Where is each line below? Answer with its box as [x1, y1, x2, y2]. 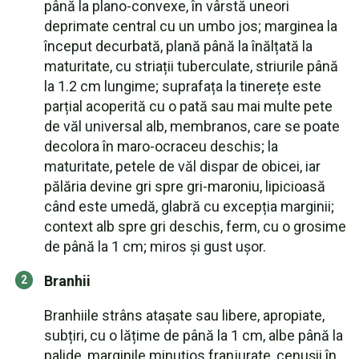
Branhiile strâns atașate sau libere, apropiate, [44, 307, 325, 324]
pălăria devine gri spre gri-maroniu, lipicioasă [44, 178, 325, 195]
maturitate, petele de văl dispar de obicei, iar [44, 158, 321, 175]
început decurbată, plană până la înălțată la [44, 38, 313, 54]
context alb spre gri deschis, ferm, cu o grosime [44, 218, 346, 235]
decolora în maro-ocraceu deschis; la [44, 138, 278, 155]
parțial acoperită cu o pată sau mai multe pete [44, 98, 333, 115]
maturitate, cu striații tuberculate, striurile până [44, 58, 338, 75]
